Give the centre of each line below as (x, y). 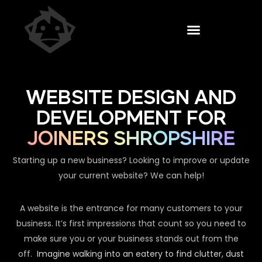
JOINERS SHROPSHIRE (131, 139)
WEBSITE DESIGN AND (131, 99)
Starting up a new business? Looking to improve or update (131, 161)
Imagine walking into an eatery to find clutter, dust (140, 254)
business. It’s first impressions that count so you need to (131, 224)
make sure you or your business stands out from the (131, 239)
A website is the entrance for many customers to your (131, 208)
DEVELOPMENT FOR (131, 119)
